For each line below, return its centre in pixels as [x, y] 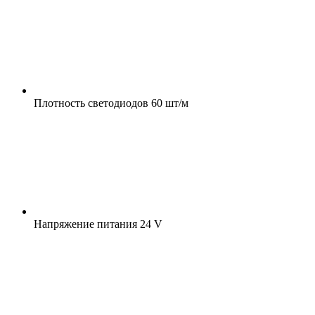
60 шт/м [168, 103]
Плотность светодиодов [91, 103]
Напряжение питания [85, 224]
